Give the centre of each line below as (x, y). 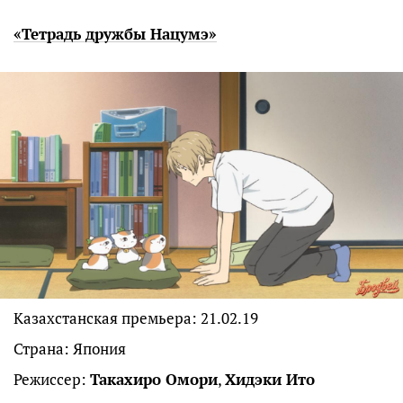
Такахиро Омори (154, 379)
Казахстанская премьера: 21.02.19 (136, 318)
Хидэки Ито (270, 379)
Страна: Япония (70, 348)
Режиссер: (52, 379)
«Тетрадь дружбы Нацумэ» (115, 33)
